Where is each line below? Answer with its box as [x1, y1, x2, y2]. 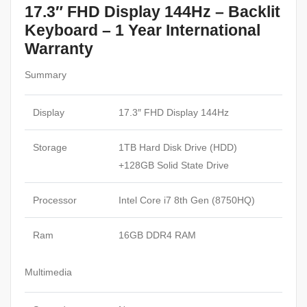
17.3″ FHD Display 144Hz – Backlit [25, 3, 280, 21]
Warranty [25, 40, 93, 58]
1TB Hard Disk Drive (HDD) [119, 142, 237, 153]
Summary [25, 69, 66, 81]
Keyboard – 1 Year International [25, 21, 260, 39]
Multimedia [25, 267, 72, 278]
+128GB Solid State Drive [119, 160, 229, 171]
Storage [33, 142, 67, 153]
